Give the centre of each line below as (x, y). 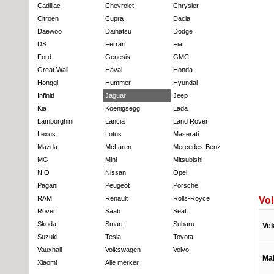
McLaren (118, 146)
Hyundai (185, 82)
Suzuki (47, 236)
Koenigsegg (123, 108)
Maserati (186, 134)
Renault (117, 198)
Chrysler (186, 5)
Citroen (48, 18)
